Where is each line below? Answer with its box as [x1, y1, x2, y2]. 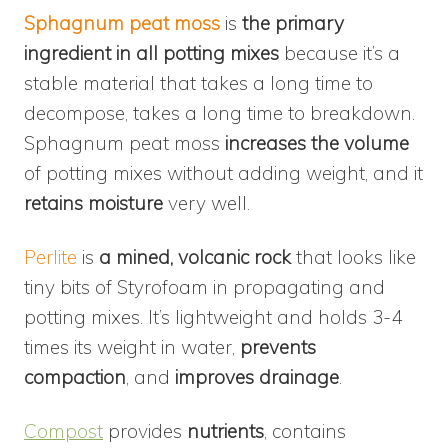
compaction [24, 364, 126, 389]
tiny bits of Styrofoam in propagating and [24, 274, 385, 299]
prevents [240, 334, 316, 359]
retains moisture [24, 190, 163, 215]
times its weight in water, [24, 334, 240, 359]
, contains [264, 418, 346, 443]
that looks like [291, 244, 416, 269]
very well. [163, 190, 250, 215]
